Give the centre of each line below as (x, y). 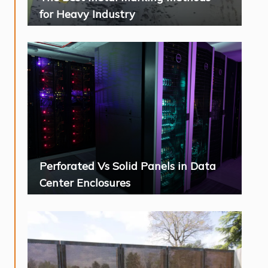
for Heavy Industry (87, 14)
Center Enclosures (85, 183)
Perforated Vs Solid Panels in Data (128, 166)
